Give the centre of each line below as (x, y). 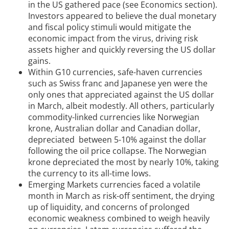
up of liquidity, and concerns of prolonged (109, 207)
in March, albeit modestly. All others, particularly (121, 106)
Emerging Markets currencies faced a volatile (114, 185)
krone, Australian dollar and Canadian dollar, (114, 129)
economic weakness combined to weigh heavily (119, 219)
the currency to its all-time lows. (89, 174)
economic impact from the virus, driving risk (113, 39)
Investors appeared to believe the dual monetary (122, 16)
